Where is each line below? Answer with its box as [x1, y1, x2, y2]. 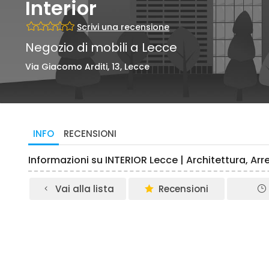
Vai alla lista [55, 183, 114, 195]
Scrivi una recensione [77, 21, 169, 33]
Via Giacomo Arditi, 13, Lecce [25, 61, 150, 73]
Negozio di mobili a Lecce [25, 39, 177, 56]
